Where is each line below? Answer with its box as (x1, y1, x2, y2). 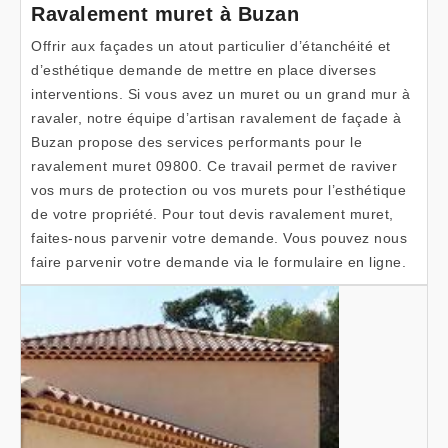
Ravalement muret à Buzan (31, 3, 299, 25)
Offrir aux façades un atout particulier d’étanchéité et (31, 38, 391, 54)
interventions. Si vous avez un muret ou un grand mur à (31, 86, 410, 102)
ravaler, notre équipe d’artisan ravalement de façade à (31, 110, 401, 126)
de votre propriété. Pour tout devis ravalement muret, (31, 206, 394, 222)
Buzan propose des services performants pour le (31, 134, 362, 150)
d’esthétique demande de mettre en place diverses (31, 62, 376, 78)
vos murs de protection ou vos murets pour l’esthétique (31, 182, 406, 198)
